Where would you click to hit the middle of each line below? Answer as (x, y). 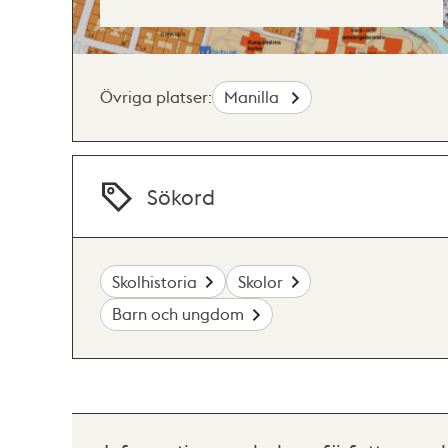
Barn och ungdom (178, 314)
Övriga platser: (156, 97)
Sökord (181, 197)
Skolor (260, 281)
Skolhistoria (155, 281)
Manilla (254, 97)
